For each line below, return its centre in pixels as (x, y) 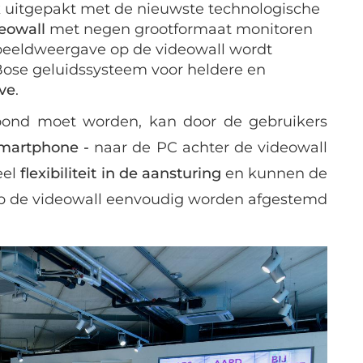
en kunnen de (274, 173)
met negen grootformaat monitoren (179, 29)
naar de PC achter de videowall (209, 147)
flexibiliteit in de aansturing (121, 173)
